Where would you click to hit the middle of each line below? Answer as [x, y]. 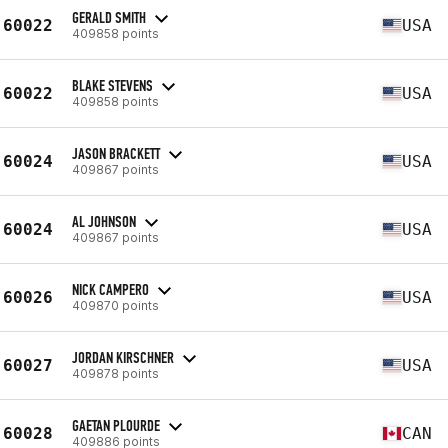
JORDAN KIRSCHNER [123, 357]
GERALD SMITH [109, 17]
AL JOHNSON [104, 221]
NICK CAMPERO [110, 289]
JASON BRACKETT [116, 153]
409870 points [115, 305]
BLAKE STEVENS [112, 85]
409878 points [115, 373]
